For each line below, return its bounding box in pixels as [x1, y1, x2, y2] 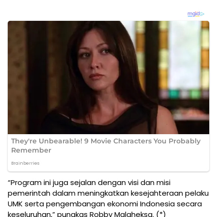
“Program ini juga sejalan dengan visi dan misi [8, 177, 170, 188]
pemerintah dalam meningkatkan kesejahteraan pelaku [8, 188, 209, 199]
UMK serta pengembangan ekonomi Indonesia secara [8, 199, 202, 209]
